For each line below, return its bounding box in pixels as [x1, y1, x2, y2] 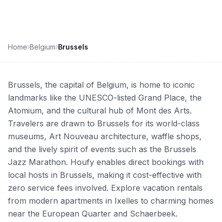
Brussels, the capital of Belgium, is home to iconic [8, 80, 195, 90]
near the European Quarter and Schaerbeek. [8, 209, 177, 219]
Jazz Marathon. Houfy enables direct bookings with [8, 157, 204, 167]
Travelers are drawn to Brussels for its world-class [8, 118, 200, 128]
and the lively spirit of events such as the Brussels [8, 144, 196, 154]
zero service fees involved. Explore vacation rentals [8, 183, 203, 193]
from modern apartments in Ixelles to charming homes [8, 196, 214, 206]
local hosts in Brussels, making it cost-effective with [8, 170, 202, 180]
